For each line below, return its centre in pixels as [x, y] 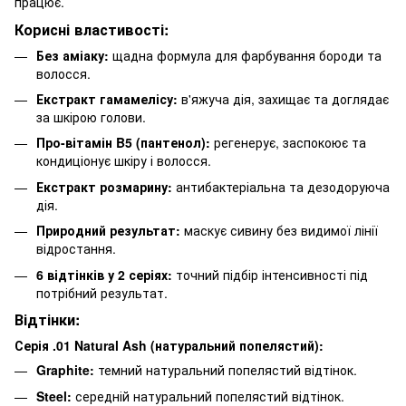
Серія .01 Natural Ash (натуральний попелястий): [169, 346]
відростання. [76, 249]
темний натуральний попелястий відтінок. [226, 370]
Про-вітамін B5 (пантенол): [123, 143]
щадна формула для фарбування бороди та [245, 55]
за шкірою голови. [91, 116]
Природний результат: [108, 231]
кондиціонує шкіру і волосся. [124, 161]
